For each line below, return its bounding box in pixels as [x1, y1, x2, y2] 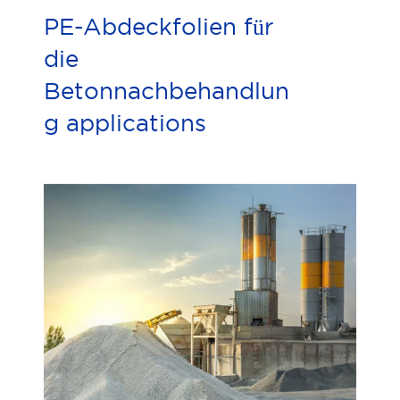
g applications [44, 110, 206, 136]
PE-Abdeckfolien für [44, 13, 274, 39]
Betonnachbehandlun [44, 78, 289, 104]
